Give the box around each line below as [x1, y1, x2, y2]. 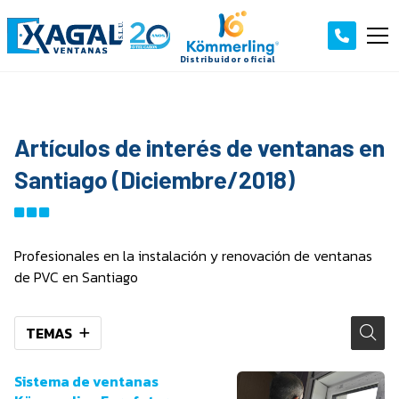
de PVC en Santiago [14, 265, 138, 288]
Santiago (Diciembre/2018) [14, 164, 295, 193]
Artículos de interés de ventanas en [14, 132, 385, 161]
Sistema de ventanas [14, 370, 159, 392]
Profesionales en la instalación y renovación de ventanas [14, 244, 372, 266]
